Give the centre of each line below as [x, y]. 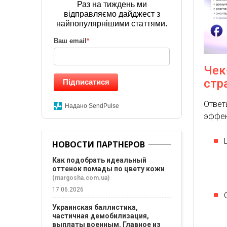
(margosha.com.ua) [81, 178]
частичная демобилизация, [101, 216]
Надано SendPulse [92, 106]
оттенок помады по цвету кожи [108, 169]
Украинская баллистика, [95, 207]
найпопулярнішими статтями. [112, 24]
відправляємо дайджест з [112, 14]
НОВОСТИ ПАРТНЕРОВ [99, 144]
